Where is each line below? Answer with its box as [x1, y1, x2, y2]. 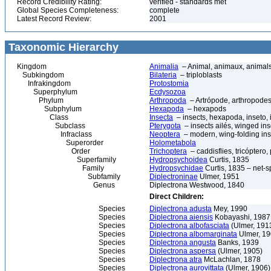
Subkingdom [17, 71, 64, 79]
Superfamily [17, 155, 116, 164]
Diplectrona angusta [149, 238, 216, 247]
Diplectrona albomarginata [149, 230, 237, 238]
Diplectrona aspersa [149, 247, 216, 255]
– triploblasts [177, 71, 222, 79]
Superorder [17, 139, 103, 147]
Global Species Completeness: [17, 6, 119, 15]
